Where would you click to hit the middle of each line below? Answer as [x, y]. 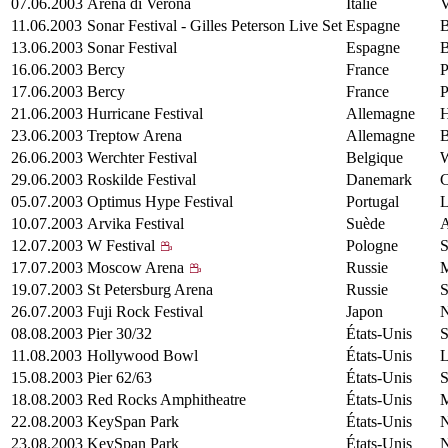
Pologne [372, 245]
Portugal [372, 201]
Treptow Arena [134, 135]
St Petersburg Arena [150, 289]
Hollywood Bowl [142, 355]
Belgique [374, 157]
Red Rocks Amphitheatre [166, 399]
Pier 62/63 [119, 377]
